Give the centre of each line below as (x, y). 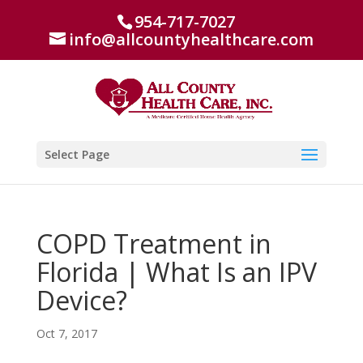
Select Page (77, 154)
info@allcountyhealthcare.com (191, 39)
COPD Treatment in (154, 243)
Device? (81, 300)
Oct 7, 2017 (66, 333)
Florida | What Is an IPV (176, 272)
